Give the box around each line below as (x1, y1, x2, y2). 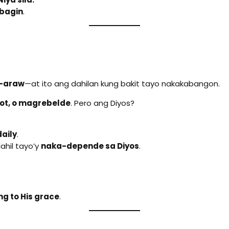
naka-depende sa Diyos (41, 141, 139, 152)
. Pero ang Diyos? (71, 98, 134, 109)
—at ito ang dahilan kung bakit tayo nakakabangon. (25, 78, 220, 89)
